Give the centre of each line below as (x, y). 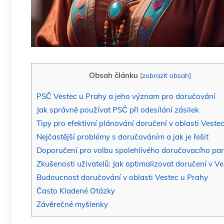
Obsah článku (113, 75)
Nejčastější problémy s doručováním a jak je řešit (122, 137)
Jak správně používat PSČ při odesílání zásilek (118, 110)
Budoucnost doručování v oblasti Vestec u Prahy (122, 177)
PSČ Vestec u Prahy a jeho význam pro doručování (126, 96)
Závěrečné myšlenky (72, 204)
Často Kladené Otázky (76, 191)
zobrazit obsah (165, 75)
